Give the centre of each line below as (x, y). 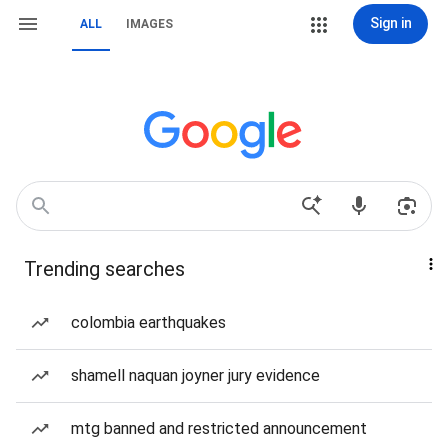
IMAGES (149, 24)
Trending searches (104, 269)
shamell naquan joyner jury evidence (195, 375)
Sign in (390, 23)
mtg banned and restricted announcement (219, 428)
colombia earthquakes (148, 322)
